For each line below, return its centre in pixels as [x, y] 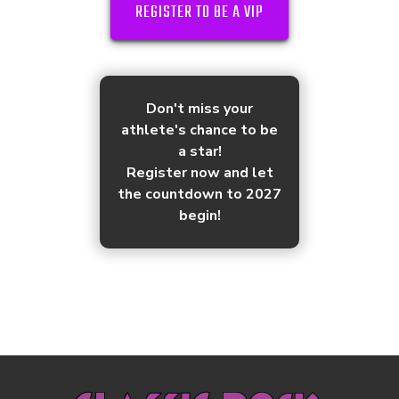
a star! [199, 151]
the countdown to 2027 [199, 194]
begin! [199, 215]
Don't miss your [199, 108]
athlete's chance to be [199, 130]
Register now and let [199, 172]
